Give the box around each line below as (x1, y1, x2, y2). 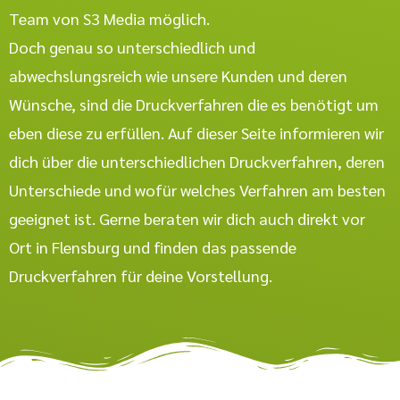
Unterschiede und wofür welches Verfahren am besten (9, 179, 386, 200)
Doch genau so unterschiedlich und (9, 37, 255, 57)
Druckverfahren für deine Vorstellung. (9, 265, 272, 286)
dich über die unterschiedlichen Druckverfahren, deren (9, 151, 385, 171)
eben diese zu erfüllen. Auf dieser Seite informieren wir (9, 122, 384, 143)
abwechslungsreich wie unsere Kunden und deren (9, 65, 347, 86)
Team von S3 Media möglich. (9, 8, 210, 29)
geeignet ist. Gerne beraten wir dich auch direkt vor (9, 208, 365, 229)
